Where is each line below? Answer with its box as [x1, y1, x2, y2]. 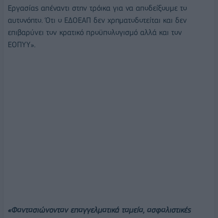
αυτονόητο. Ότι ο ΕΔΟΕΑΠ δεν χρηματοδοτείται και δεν [8, 15, 187, 25]
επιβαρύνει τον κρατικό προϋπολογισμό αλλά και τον [8, 27, 182, 37]
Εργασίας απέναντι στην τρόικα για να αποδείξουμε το [8, 3, 187, 13]
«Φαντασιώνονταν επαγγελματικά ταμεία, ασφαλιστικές [8, 205, 191, 215]
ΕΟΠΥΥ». [8, 39, 36, 49]
